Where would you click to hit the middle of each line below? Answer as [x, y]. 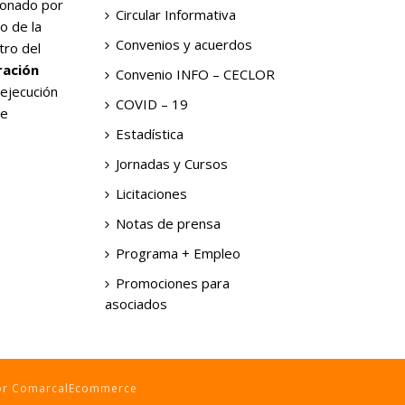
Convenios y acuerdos [184, 44]
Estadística [149, 134]
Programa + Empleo [178, 253]
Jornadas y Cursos [171, 164]
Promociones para [172, 283]
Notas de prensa [168, 223]
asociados [136, 304]
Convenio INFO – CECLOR [195, 74]
